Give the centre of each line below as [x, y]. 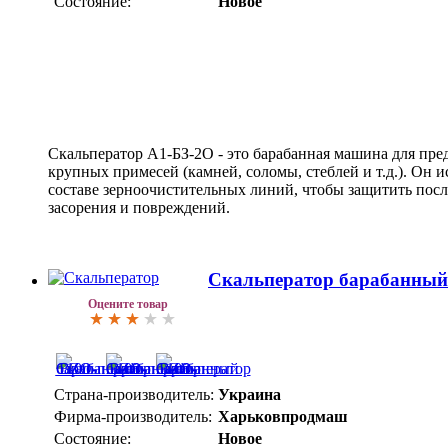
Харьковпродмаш [283, 417]
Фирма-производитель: [133, 417]
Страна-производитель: [134, 395]
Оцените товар [128, 304]
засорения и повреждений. [139, 207]
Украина [249, 395]
